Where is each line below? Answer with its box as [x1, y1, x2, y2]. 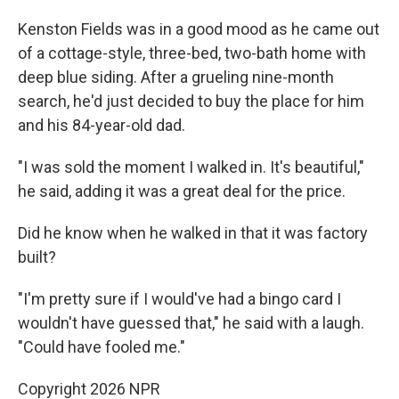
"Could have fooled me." [18, 338, 185, 356]
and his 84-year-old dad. [18, 116, 185, 134]
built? [18, 248, 56, 266]
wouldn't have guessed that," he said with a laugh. [18, 313, 364, 332]
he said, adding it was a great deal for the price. [18, 182, 346, 200]
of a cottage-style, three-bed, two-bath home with [18, 44, 366, 62]
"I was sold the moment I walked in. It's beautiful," [18, 158, 364, 176]
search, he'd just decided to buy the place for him [18, 92, 364, 110]
